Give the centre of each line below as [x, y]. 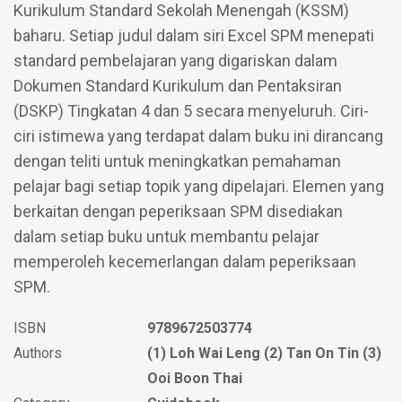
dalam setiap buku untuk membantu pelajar [166, 236]
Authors [38, 353]
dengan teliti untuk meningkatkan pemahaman [177, 161]
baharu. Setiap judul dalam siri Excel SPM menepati [194, 35]
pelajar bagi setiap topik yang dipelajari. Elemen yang [199, 186]
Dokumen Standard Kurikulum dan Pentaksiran [178, 86]
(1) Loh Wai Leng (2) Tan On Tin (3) [265, 353]
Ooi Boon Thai [195, 378]
